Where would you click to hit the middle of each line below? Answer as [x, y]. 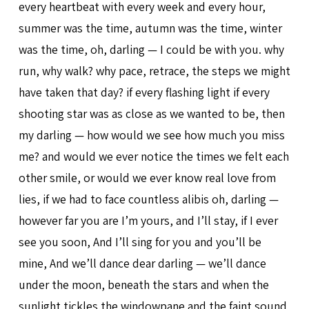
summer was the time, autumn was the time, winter [150, 28]
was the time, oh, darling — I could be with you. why [151, 49]
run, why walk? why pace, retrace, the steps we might [154, 70]
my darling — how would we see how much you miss [151, 134]
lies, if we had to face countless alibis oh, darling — [148, 199]
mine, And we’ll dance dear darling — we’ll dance [142, 263]
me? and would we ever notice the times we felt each [153, 156]
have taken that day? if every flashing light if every [144, 92]
